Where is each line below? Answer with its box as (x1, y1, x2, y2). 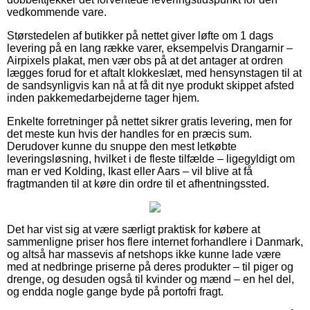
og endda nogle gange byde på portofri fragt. (7, 285, 224, 298)
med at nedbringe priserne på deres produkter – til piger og (7, 260, 293, 273)
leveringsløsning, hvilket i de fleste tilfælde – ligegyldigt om (7, 152, 295, 165)
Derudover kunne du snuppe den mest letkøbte (7, 140, 237, 152)
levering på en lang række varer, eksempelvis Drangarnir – (7, 42, 293, 54)
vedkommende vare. (7, 6, 107, 18)
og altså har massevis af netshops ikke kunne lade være (7, 248, 281, 260)
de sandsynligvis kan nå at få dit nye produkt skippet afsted (7, 79, 294, 91)
